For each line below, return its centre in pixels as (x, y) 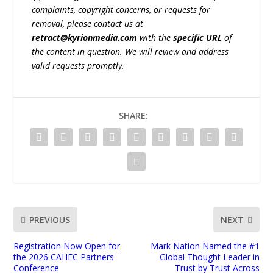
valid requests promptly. (78, 66)
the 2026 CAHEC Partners (64, 257)
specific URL (198, 38)
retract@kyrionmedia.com (85, 38)
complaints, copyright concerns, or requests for (121, 10)
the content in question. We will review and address (130, 52)
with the (155, 38)
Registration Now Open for (67, 246)
